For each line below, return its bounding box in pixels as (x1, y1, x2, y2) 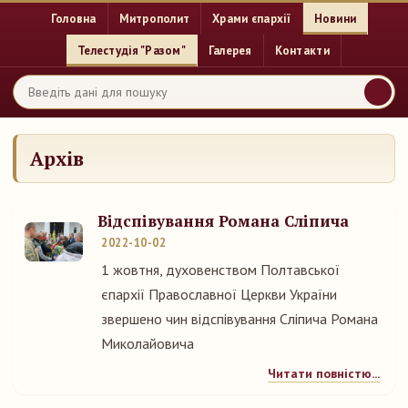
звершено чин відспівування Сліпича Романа (101, 310, 378, 328)
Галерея (208, 43, 252, 58)
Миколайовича (101, 334, 194, 352)
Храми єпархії (212, 11, 291, 26)
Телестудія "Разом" (77, 43, 186, 58)
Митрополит (118, 11, 190, 26)
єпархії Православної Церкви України (101, 285, 337, 303)
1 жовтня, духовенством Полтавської (101, 260, 340, 279)
